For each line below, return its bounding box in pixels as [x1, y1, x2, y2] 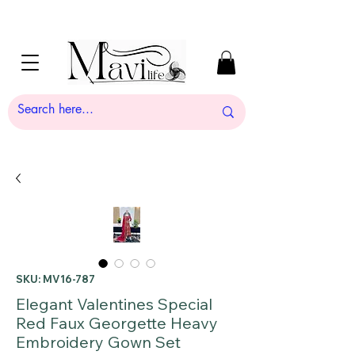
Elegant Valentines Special [16, 293, 212, 314]
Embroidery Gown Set [16, 331, 181, 352]
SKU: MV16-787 [16, 272, 95, 285]
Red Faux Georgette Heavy [16, 312, 218, 333]
